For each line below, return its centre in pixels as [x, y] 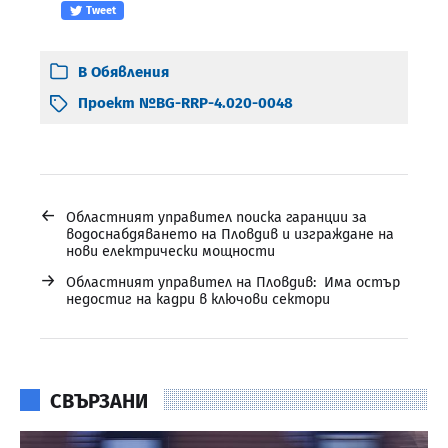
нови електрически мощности [170, 251]
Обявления [130, 71]
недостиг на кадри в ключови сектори [200, 299]
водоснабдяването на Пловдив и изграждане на [230, 234]
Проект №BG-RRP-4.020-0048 [185, 102]
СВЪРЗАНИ [99, 400]
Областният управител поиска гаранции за [216, 217]
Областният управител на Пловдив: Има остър [233, 282]
